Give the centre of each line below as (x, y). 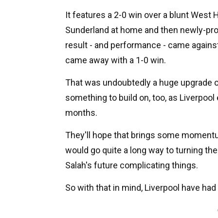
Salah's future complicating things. (132, 165)
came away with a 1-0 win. (116, 60)
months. (81, 112)
